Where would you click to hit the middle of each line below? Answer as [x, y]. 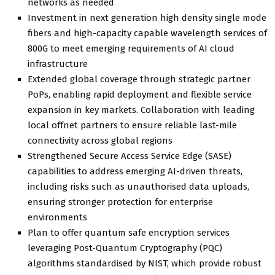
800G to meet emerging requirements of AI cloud [131, 48]
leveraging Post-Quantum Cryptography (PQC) [125, 248]
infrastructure [58, 64]
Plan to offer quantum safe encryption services [129, 232]
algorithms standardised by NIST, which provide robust [145, 263]
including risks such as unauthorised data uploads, [138, 186]
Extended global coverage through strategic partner [139, 79]
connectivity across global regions [100, 140]
